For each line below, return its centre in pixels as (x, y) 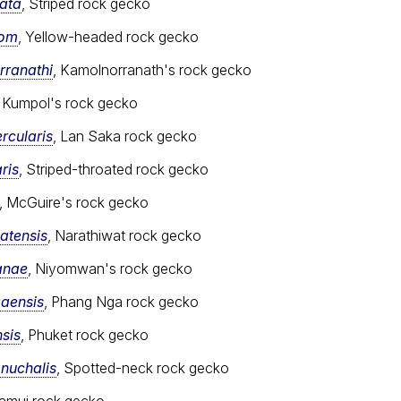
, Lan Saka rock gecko (125, 136)
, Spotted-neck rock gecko (143, 367)
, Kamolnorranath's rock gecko (152, 69)
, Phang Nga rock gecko (121, 301)
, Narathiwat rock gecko (124, 235)
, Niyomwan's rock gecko (110, 268)
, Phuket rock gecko (85, 334)
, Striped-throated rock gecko (114, 169)
